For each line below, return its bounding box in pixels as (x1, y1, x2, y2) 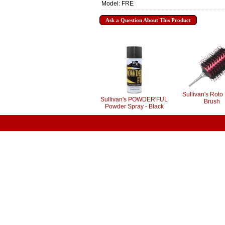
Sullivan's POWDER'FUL (100, 96, 168, 103)
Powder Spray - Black (104, 103, 164, 110)
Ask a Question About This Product (104, 17, 192, 24)
